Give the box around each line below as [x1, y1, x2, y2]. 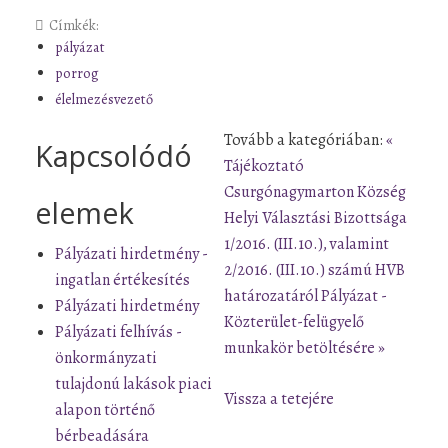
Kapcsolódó [35, 135, 192, 175]
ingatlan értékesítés [55, 268, 190, 291]
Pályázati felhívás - [55, 320, 182, 343]
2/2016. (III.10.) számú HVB [224, 258, 405, 281]
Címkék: [49, 14, 99, 35]
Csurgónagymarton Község [224, 180, 406, 203]
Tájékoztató [224, 154, 304, 177]
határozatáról [224, 284, 321, 307]
